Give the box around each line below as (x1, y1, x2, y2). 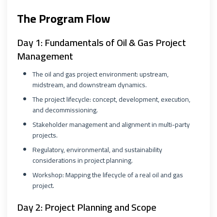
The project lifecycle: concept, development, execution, (32, 93, 190, 106)
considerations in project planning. (32, 154, 133, 167)
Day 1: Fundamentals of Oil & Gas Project (17, 33, 186, 51)
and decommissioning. (32, 104, 98, 116)
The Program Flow (17, 8, 110, 30)
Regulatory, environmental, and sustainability (32, 143, 162, 156)
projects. (32, 129, 58, 141)
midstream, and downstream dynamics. (32, 78, 147, 91)
